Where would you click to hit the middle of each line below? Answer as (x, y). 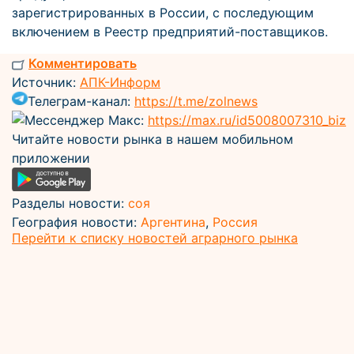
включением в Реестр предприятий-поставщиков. (170, 32)
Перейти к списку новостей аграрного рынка (155, 237)
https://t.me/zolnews (196, 101)
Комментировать (83, 63)
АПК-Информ (120, 82)
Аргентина (173, 222)
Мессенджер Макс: (86, 120)
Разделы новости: (70, 203)
